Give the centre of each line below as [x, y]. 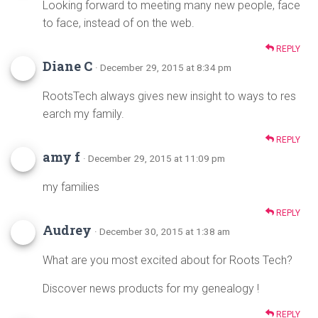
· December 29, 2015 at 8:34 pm [163, 68]
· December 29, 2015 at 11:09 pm [154, 159]
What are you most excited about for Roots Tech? [168, 261]
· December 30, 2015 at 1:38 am [162, 232]
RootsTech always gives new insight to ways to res [169, 97]
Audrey [68, 230]
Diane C [69, 66]
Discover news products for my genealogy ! [151, 289]
